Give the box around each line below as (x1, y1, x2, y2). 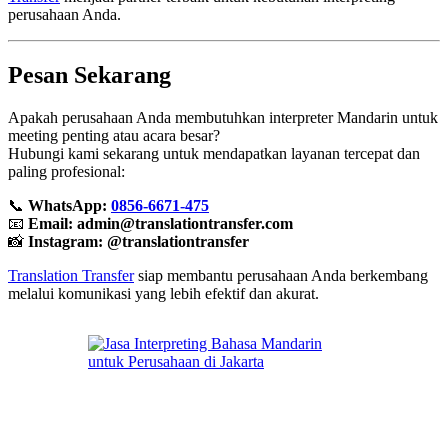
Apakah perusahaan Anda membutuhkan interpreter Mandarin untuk (8, 108, 438, 126)
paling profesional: (8, 162, 125, 180)
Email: (28, 214, 77, 232)
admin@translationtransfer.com (77, 214, 293, 232)
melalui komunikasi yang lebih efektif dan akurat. (8, 284, 319, 302)
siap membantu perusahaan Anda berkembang (134, 266, 428, 284)
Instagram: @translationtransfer (28, 232, 249, 250)
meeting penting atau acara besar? (8, 126, 220, 144)
